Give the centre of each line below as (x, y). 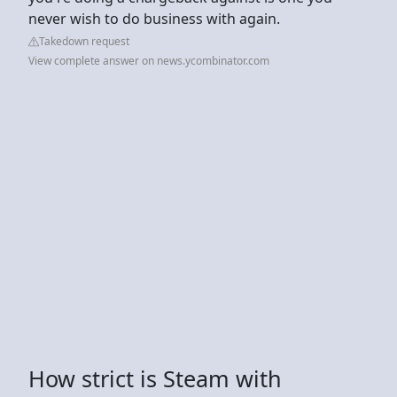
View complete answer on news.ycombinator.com (149, 60)
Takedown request (84, 41)
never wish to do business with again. (154, 18)
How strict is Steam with (155, 378)
